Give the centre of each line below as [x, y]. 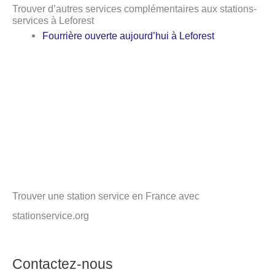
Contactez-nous [63, 264]
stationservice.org [51, 215]
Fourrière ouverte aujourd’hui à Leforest [129, 36]
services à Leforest [53, 21]
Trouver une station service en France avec [106, 196]
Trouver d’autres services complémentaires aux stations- [134, 9]
